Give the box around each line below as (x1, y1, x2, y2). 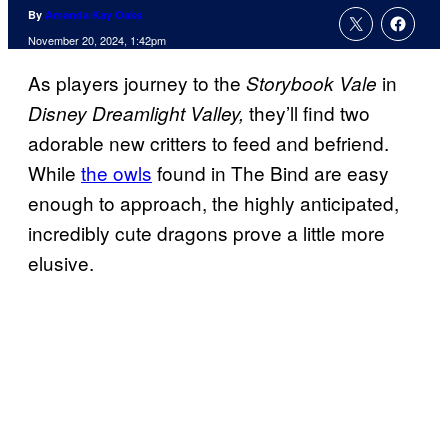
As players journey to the (28, 69, 246, 97)
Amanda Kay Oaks (45, 7, 142, 23)
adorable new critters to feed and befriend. (28, 129, 389, 157)
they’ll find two (249, 99, 370, 127)
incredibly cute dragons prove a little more (28, 219, 385, 247)
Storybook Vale (246, 70, 382, 97)
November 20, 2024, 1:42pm (28, 32, 166, 49)
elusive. (28, 249, 94, 277)
